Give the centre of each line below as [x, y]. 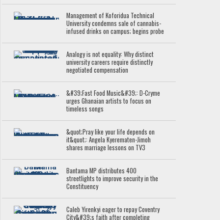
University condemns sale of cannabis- [114, 24]
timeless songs [85, 109]
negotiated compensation [97, 70]
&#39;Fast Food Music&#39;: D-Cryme [113, 93]
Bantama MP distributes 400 [102, 171]
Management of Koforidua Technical [110, 16]
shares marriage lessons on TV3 [106, 148]
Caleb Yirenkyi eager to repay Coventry [113, 210]
